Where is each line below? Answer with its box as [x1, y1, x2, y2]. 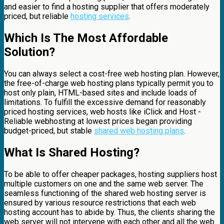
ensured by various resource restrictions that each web [4, 197, 196, 207]
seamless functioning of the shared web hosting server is [4, 188, 206, 198]
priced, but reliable [4, 11, 70, 21]
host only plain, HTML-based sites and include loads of [4, 87, 197, 97]
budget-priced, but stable [4, 125, 94, 135]
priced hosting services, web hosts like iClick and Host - [4, 106, 201, 116]
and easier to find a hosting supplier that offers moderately [4, 2, 209, 12]
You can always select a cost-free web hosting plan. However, [4, 68, 219, 78]
